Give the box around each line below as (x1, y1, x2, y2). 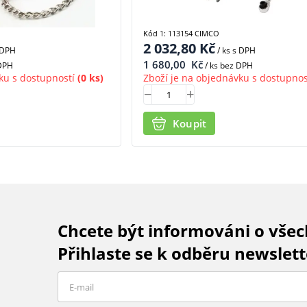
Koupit (172, 116, 207, 131)
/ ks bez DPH (202, 59, 253, 71)
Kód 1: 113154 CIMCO (143, 27, 219, 38)
